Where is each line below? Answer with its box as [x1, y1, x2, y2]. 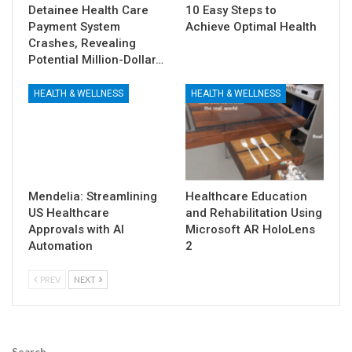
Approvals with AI [28, 222, 124, 236]
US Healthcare [28, 205, 109, 220]
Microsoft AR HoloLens [185, 222, 315, 236]
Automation [28, 238, 93, 253]
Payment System [28, 19, 120, 34]
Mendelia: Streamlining [28, 189, 157, 203]
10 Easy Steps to [185, 2, 277, 17]
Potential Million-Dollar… [28, 52, 163, 67]
